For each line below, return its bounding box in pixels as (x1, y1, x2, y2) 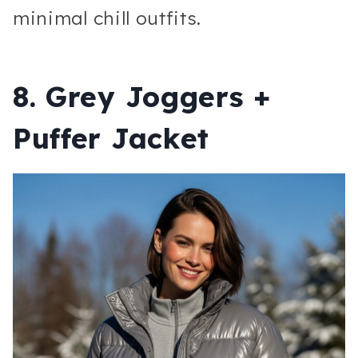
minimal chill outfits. (13, 6, 202, 30)
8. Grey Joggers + (13, 79, 271, 115)
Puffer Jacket (13, 121, 209, 157)
